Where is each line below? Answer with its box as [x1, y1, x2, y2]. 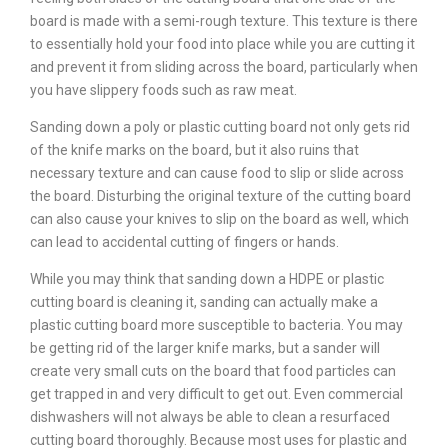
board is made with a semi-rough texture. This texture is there [30, 13, 418, 30]
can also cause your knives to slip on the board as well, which [30, 211, 409, 228]
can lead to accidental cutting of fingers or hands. [30, 234, 339, 251]
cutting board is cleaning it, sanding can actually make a [30, 294, 378, 311]
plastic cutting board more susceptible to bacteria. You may [30, 317, 403, 334]
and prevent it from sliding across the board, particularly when [30, 59, 418, 76]
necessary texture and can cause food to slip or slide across [30, 165, 404, 182]
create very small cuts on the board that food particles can [30, 363, 396, 380]
